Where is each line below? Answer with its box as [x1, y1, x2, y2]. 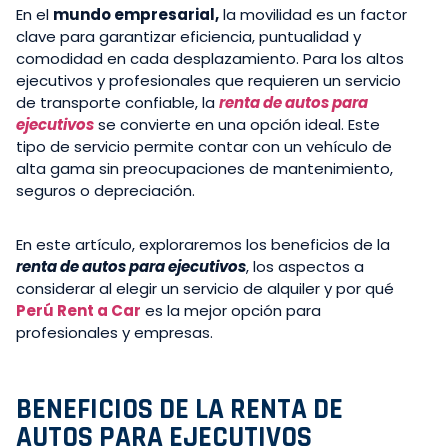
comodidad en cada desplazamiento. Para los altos [16, 47, 404, 69]
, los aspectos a [246, 255, 364, 277]
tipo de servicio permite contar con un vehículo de [16, 135, 392, 157]
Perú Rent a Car [16, 299, 141, 321]
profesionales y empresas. [16, 321, 213, 343]
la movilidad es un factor [219, 3, 407, 25]
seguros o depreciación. [16, 179, 195, 201]
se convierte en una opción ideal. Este [94, 113, 380, 135]
